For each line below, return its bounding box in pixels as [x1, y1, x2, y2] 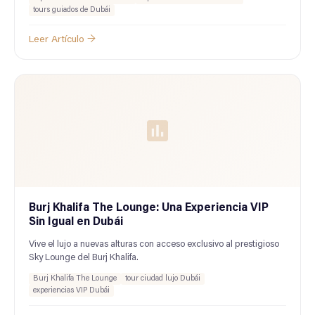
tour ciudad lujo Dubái [125, 275, 200, 283]
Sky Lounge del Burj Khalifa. [29, 253, 139, 262]
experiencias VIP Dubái [33, 287, 110, 295]
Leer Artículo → [29, 35, 96, 45]
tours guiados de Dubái [33, 6, 110, 14]
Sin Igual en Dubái [29, 217, 123, 228]
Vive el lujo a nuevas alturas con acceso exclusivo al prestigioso [29, 240, 279, 249]
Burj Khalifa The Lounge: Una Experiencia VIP [29, 202, 269, 214]
